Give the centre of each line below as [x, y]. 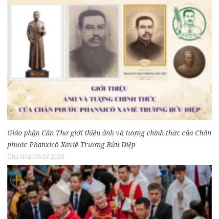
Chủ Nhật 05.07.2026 [36, 157]
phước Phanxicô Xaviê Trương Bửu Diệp [71, 145]
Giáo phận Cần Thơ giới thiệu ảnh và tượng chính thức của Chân [109, 133]
